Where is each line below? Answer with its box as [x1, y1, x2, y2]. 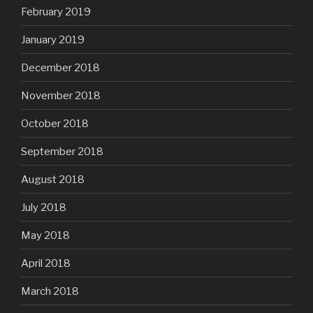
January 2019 [21, 33, 85, 46]
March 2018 [21, 284, 79, 298]
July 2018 [21, 201, 66, 214]
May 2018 [21, 228, 70, 242]
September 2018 [21, 145, 103, 158]
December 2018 [21, 61, 100, 74]
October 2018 [21, 117, 89, 130]
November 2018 [21, 89, 101, 102]
